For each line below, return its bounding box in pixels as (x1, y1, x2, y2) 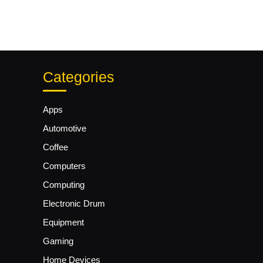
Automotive (43, 123, 86, 134)
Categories (43, 69, 114, 86)
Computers (43, 161, 86, 171)
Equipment (43, 217, 84, 228)
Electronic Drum (43, 198, 105, 209)
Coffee (43, 142, 68, 153)
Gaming (43, 236, 73, 247)
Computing (43, 180, 85, 190)
